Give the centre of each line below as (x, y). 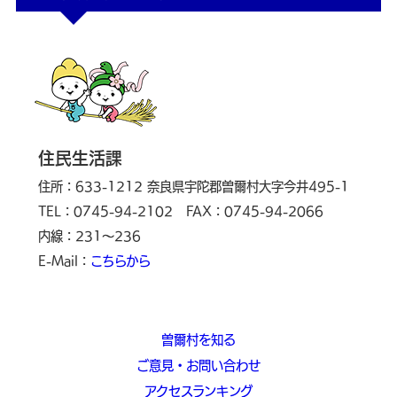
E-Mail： (64, 261)
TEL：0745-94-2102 (105, 212)
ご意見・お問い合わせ (198, 365)
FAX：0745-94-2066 (255, 212)
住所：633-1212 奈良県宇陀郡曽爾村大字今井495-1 (194, 187)
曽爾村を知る (198, 340)
